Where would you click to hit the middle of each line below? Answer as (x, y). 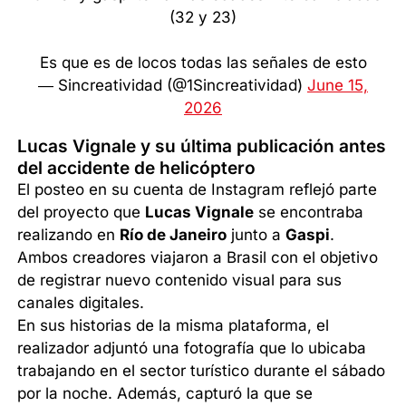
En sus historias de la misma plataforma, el (174, 326)
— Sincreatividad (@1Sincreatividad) (173, 86)
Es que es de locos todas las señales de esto (203, 63)
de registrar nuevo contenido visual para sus (180, 280)
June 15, (338, 86)
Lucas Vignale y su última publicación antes (202, 146)
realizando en (69, 235)
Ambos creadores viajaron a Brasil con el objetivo (198, 258)
